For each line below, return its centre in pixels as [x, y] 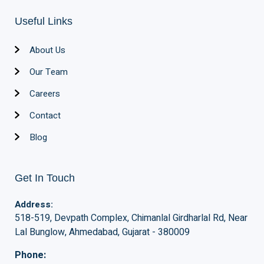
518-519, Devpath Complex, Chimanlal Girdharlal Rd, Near [131, 218]
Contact [45, 116]
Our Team [49, 72]
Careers [45, 94]
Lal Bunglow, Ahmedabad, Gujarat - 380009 [102, 232]
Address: [34, 205]
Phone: [30, 255]
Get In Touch [45, 178]
